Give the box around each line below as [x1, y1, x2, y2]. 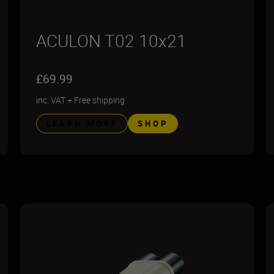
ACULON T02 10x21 [36, 29, 187, 52]
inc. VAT [36, 94, 66, 106]
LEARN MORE [46, 118, 119, 129]
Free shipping [74, 94, 125, 106]
